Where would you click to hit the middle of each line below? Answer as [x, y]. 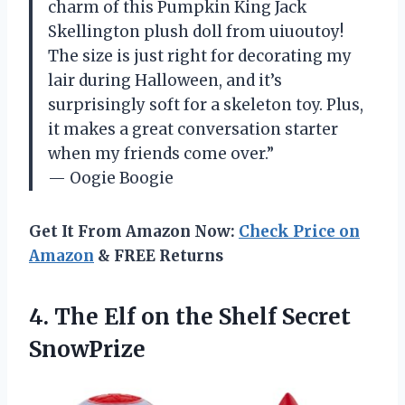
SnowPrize [87, 349]
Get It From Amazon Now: [134, 231]
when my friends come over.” [161, 153]
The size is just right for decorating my [200, 56]
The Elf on [112, 316]
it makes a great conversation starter [193, 129]
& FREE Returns [159, 255]
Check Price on [299, 231]
